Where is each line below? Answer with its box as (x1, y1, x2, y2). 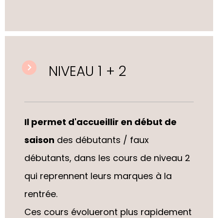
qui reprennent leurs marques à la (24, 169, 172, 182)
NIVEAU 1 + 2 (49, 61, 126, 81)
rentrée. (24, 187, 57, 200)
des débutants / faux (57, 133, 149, 146)
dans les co (74, 151, 124, 164)
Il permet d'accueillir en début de (24, 115, 177, 128)
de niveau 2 (140, 151, 190, 164)
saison (24, 133, 54, 146)
